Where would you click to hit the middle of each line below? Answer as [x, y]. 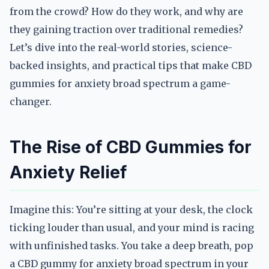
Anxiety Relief [68, 172]
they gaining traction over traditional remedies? [126, 29]
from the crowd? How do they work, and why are [126, 11]
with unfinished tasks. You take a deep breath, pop [131, 246]
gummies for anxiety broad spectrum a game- [120, 83]
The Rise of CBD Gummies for [131, 147]
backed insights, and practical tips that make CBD [131, 65]
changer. [31, 101]
